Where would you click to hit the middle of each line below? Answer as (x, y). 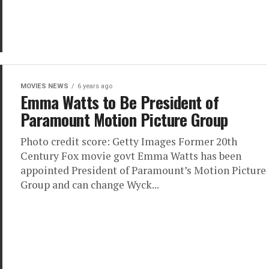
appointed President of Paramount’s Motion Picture (143, 170)
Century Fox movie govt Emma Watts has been (131, 156)
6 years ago (95, 86)
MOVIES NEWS (44, 86)
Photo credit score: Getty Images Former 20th (129, 141)
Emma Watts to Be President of (120, 102)
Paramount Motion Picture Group (124, 119)
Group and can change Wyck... (90, 185)
